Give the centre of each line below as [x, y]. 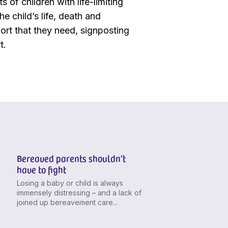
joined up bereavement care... [67, 202]
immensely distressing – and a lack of [79, 192]
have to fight [41, 169]
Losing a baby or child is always [70, 183]
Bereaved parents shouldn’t [71, 158]
